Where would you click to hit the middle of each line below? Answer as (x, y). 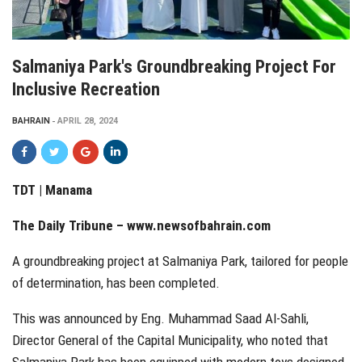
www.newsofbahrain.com (199, 226)
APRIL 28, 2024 (88, 121)
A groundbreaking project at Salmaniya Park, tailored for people (180, 261)
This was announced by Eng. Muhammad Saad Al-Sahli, (160, 319)
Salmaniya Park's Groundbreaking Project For (174, 67)
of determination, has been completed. (116, 283)
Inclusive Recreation (86, 90)
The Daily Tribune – (69, 226)
